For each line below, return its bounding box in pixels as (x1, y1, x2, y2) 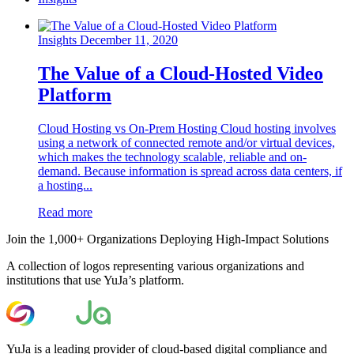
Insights (38, 32, 77, 47)
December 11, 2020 (80, 32, 178, 47)
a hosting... (38, 178, 92, 192)
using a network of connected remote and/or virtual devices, (38, 135, 335, 149)
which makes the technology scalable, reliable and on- (38, 149, 307, 164)
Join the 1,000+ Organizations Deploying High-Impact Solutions (6, 232, 329, 246)
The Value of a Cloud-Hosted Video (38, 62, 323, 84)
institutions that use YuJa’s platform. (6, 273, 184, 287)
